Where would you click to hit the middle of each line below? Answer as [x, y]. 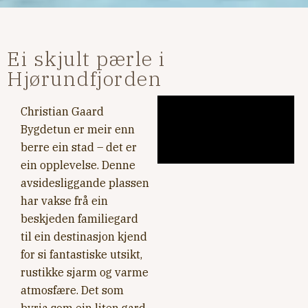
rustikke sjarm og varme [85, 272]
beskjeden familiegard [79, 219]
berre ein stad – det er [79, 147]
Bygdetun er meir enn [78, 129]
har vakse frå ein [64, 201]
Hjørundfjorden [84, 78]
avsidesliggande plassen [85, 183]
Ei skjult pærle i [86, 58]
